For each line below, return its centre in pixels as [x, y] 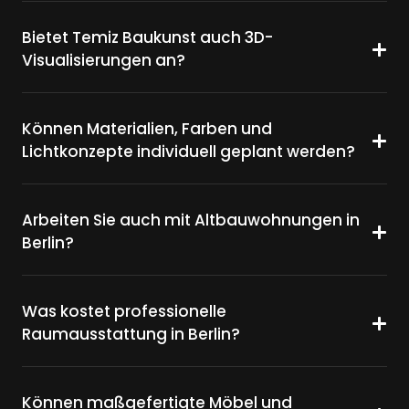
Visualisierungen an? [104, 61]
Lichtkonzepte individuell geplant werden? [189, 152]
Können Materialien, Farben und [147, 129]
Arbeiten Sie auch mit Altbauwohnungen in [191, 220]
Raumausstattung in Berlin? [131, 335]
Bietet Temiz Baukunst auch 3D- [147, 38]
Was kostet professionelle [124, 312]
